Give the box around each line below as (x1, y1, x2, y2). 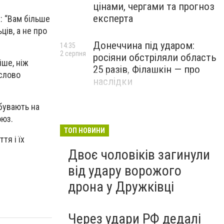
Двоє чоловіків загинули (68, 146, 210, 163)
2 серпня (60, 49, 86, 57)
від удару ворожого (68, 162, 181, 179)
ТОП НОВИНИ (64, 126, 105, 134)
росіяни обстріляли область (93, 51, 216, 63)
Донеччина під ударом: (93, 39, 194, 51)
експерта (93, 12, 133, 24)
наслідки (93, 75, 132, 87)
